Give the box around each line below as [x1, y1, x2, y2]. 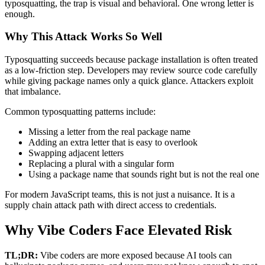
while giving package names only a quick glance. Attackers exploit [5, 76, 253, 86]
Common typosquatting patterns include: [5, 106, 156, 117]
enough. [5, 8, 35, 19]
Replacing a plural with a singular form [28, 159, 174, 169]
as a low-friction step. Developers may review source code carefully [5, 65, 257, 76]
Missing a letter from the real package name [28, 127, 190, 137]
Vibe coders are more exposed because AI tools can [38, 250, 232, 260]
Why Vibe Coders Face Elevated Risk [5, 222, 232, 238]
